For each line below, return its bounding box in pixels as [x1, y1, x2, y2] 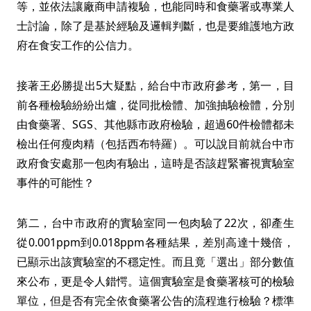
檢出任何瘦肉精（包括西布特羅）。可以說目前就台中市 [17, 136, 294, 151]
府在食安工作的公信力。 [17, 37, 139, 53]
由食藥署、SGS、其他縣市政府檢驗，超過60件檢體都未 [17, 117, 294, 132]
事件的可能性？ [17, 175, 94, 190]
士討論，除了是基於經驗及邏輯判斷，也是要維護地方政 [17, 18, 294, 33]
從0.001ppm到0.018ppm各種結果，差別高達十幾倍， [17, 235, 294, 250]
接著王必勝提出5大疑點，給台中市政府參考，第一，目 [17, 78, 294, 93]
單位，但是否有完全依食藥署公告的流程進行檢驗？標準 [17, 293, 294, 308]
